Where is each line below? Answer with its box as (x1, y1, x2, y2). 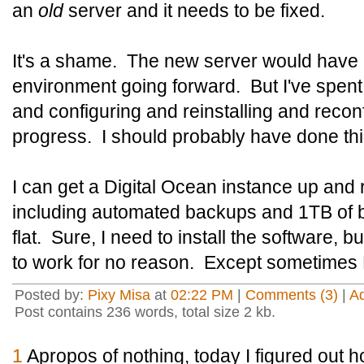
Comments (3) (245, 287, 338, 303)
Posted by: (15, 287, 88, 303)
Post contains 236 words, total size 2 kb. (15, 304, 275, 320)
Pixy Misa (88, 287, 150, 303)
